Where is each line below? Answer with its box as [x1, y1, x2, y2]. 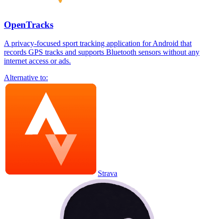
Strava [98, 169, 117, 178]
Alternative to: [4, 73, 48, 82]
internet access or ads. [4, 57, 71, 66]
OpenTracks [4, 19, 53, 30]
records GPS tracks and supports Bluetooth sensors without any [4, 48, 199, 57]
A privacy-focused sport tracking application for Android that [4, 39, 192, 48]
